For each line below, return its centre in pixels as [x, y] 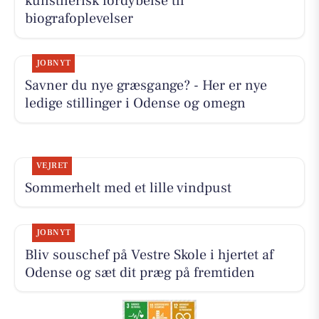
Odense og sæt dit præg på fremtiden [140, 272]
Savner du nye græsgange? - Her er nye [146, 86]
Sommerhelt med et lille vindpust [128, 188]
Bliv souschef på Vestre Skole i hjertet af [149, 255]
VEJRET [52, 165]
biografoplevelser [79, 19]
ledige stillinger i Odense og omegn [135, 104]
